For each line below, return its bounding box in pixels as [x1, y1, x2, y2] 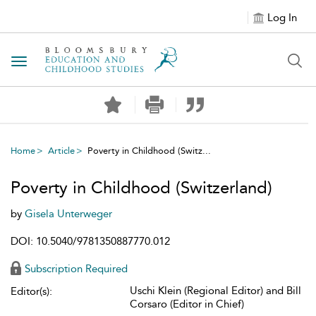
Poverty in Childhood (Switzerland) [11, 178, 272, 197]
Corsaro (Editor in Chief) [130, 298, 244, 310]
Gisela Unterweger [25, 207, 112, 220]
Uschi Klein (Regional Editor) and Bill [130, 284, 301, 297]
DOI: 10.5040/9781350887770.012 [11, 235, 170, 248]
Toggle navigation [18, 56, 110, 69]
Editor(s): [11, 285, 52, 298]
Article [48, 145, 75, 156]
